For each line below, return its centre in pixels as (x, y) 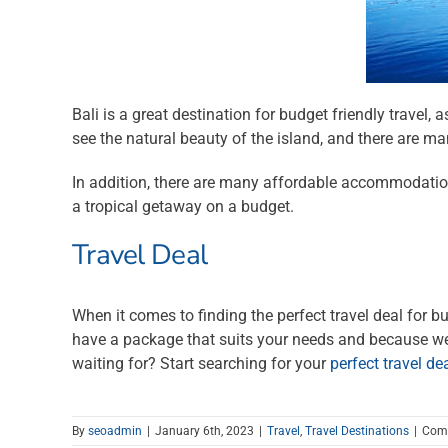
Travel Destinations (357, 430)
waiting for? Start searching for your (200, 363)
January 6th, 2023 (204, 430)
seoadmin (115, 430)
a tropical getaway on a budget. (182, 206)
